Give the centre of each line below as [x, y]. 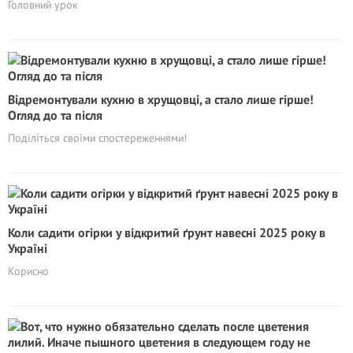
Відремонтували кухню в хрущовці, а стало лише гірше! [161, 99]
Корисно [28, 271]
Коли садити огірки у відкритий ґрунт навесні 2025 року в [167, 232]
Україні [28, 248]
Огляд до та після [55, 115]
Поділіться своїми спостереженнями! [97, 138]
